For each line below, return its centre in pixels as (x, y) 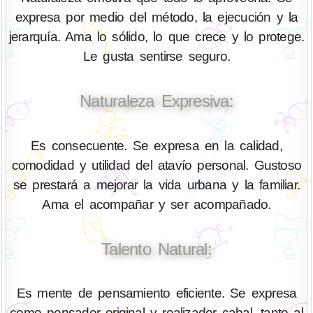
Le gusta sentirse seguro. (156, 56)
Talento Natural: (156, 249)
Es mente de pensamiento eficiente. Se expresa (156, 293)
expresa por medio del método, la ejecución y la (156, 17)
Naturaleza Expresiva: (156, 101)
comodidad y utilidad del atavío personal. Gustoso (156, 165)
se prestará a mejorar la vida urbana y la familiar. (156, 184)
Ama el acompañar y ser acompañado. (156, 204)
